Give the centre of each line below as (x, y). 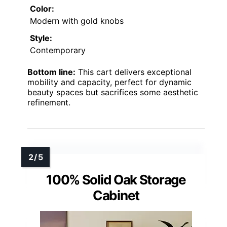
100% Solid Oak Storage (116, 180)
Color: (42, 9)
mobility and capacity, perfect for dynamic (109, 82)
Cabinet (116, 196)
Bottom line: (51, 72)
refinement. (49, 103)
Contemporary (58, 50)
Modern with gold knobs (77, 21)
